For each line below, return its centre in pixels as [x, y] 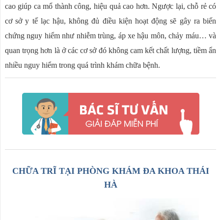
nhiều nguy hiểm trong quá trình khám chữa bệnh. [82, 65]
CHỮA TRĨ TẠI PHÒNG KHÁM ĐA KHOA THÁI [110, 171]
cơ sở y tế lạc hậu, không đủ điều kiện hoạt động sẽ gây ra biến [110, 21]
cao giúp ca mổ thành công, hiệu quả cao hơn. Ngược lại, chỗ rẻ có [110, 6]
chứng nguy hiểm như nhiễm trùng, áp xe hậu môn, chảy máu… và [110, 36]
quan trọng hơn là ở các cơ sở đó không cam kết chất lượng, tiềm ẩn [110, 51]
